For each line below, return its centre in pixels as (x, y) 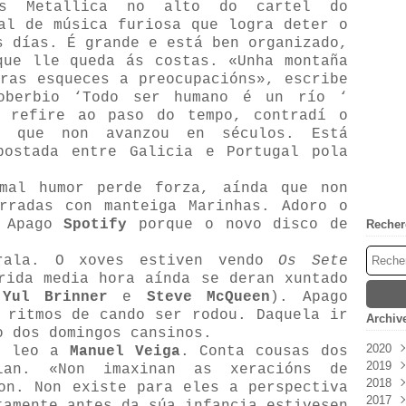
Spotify (96, 225)
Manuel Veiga (125, 352)
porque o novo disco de (238, 225)
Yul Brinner (55, 297)
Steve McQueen (208, 297)
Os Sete (314, 261)
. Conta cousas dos (264, 352)
